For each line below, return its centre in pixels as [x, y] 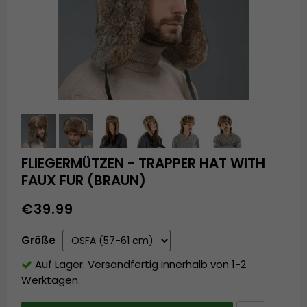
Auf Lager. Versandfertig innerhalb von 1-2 [141, 265]
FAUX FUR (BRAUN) [84, 181]
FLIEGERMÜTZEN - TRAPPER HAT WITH [144, 163]
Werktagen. [51, 280]
